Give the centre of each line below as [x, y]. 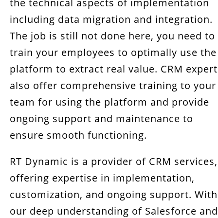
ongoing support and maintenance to [101, 118]
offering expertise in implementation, [102, 178]
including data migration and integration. [111, 19]
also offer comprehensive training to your [113, 85]
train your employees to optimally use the [113, 52]
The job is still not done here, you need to [112, 36]
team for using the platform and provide [109, 102]
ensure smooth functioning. [78, 135]
